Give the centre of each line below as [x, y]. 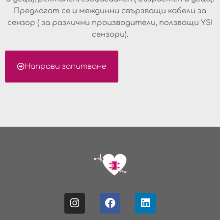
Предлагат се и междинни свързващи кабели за [110, 11]
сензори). [110, 34]
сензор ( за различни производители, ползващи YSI [110, 23]
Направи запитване [65, 66]
